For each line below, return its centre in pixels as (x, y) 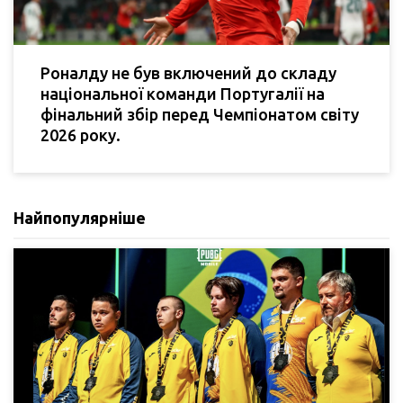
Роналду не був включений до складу (188, 73)
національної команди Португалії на (183, 94)
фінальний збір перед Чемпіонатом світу (200, 115)
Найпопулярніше (80, 218)
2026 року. (81, 135)
